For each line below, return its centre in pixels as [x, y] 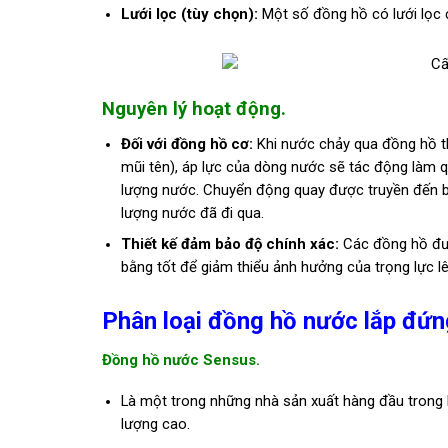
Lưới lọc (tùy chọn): [189, 13]
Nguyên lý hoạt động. [194, 108]
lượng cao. [155, 424]
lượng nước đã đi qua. [192, 212]
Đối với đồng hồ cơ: [186, 143]
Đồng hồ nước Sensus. [181, 359]
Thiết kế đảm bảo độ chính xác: [229, 244]
